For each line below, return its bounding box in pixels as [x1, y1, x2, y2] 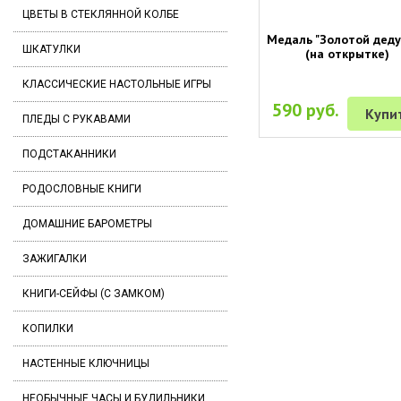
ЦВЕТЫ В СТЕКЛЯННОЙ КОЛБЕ [22, 8, 179, 21]
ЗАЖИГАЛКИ [22, 252, 87, 265]
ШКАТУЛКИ [22, 43, 81, 55]
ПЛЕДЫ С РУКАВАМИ [22, 113, 131, 125]
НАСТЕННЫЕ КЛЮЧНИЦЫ [22, 357, 149, 370]
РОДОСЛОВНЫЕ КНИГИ [22, 183, 141, 195]
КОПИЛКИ [22, 322, 73, 335]
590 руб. [272, 98, 340, 122]
